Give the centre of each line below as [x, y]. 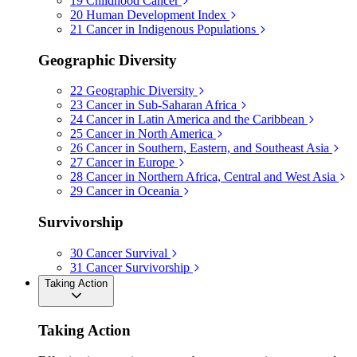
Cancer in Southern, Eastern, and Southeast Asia [208, 148]
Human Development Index [156, 15]
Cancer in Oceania [133, 191]
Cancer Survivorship [138, 267]
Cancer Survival [127, 253]
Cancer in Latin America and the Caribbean [195, 120]
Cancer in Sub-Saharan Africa [161, 105]
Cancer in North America [149, 134]
